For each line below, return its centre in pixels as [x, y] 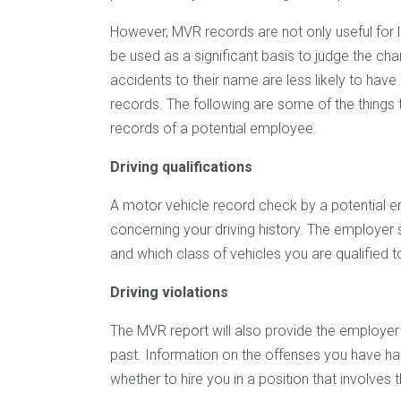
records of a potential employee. [213, 128]
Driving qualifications [181, 166]
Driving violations [169, 292]
